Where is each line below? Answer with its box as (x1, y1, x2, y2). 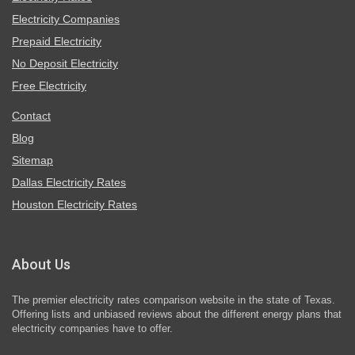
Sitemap (12, 154, 53, 167)
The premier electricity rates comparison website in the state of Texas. (12, 295, 335, 307)
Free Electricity (12, 79, 86, 93)
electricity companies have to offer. (12, 323, 173, 335)
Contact (12, 109, 51, 123)
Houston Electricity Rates (12, 198, 137, 212)
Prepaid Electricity (12, 35, 101, 48)
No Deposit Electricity (12, 57, 118, 71)
